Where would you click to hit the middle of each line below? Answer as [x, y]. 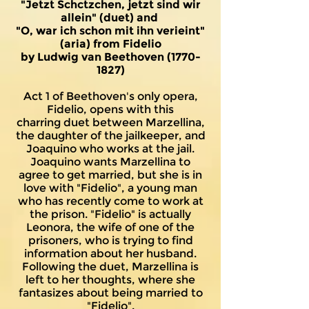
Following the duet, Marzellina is [110, 267]
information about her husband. [110, 253]
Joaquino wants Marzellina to [110, 162]
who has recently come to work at [110, 201]
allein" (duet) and [110, 18]
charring [38, 122]
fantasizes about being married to [110, 293]
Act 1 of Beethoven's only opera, [110, 96]
